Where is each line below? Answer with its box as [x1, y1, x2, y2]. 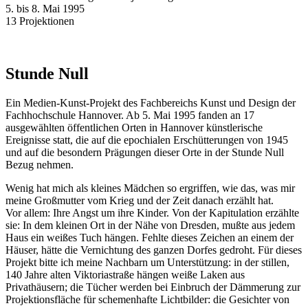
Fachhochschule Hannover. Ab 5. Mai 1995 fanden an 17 [5, 109, 254, 121]
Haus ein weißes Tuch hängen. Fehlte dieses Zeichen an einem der [5, 231, 294, 243]
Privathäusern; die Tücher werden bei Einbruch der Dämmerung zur [5, 280, 300, 293]
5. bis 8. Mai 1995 [5, 2, 85, 14]
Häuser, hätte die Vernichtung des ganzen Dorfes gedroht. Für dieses [5, 243, 302, 256]
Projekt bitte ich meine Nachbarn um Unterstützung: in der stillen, [5, 256, 289, 268]
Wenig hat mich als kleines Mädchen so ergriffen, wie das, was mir [5, 181, 295, 194]
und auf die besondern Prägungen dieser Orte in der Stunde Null [5, 146, 284, 158]
